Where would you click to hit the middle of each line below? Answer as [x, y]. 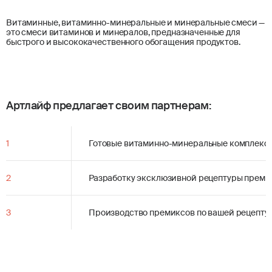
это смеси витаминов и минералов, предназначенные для [123, 32]
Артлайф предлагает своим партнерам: [109, 105]
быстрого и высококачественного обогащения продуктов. [123, 42]
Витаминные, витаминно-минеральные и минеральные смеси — [136, 22]
